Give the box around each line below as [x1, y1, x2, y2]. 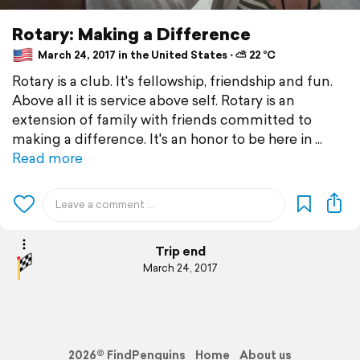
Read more [12, 147, 83, 168]
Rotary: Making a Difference [12, 21, 251, 46]
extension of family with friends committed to [12, 108, 312, 129]
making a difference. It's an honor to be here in [12, 128, 313, 149]
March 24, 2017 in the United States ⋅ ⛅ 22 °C [35, 47, 276, 63]
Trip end [154, 243, 206, 260]
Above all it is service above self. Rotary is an [12, 89, 295, 110]
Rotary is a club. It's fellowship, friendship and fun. [12, 70, 333, 91]
